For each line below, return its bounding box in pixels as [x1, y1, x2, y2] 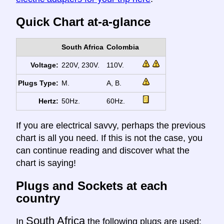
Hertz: [38, 97, 59, 105]
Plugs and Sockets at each [16, 178, 167, 192]
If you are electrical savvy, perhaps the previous [16, 120, 205, 131]
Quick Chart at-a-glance [16, 15, 150, 29]
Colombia [106, 43, 139, 51]
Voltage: [30, 61, 59, 69]
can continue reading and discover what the [16, 145, 189, 156]
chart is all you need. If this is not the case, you [16, 133, 202, 143]
